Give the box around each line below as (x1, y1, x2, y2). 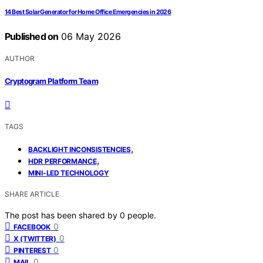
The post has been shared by (5, 210, 120, 220)
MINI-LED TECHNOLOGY (28, 168, 109, 177)
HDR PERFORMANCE (28, 156, 97, 166)
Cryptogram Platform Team (5, 76, 99, 86)
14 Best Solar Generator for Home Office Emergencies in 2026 (5, 8, 171, 16)
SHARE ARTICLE (5, 189, 59, 198)
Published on (5, 31, 59, 43)
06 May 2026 (58, 31, 122, 43)
